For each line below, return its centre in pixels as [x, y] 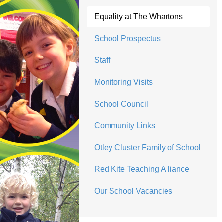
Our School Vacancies [133, 191]
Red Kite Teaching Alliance [141, 169]
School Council [121, 104]
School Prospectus [127, 38]
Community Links [124, 126]
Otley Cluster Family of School [147, 147]
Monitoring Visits [123, 82]
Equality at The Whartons [138, 17]
